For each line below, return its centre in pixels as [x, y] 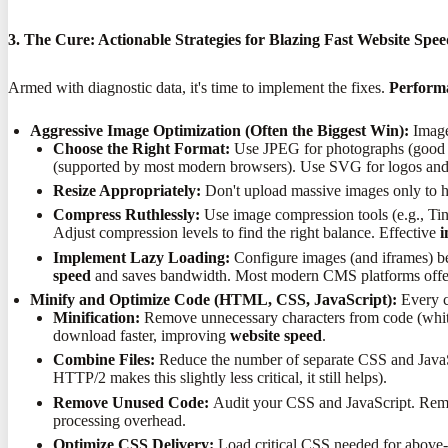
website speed [275, 336]
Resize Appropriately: [126, 190]
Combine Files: [103, 360]
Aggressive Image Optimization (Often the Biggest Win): [220, 130]
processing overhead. [119, 420]
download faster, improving [141, 336]
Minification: [96, 318]
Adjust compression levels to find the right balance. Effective [246, 233]
